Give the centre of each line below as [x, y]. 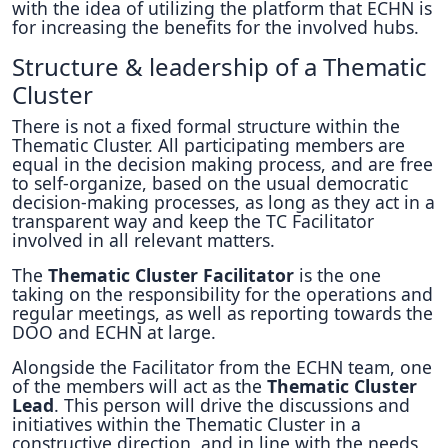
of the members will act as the [139, 386]
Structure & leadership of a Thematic [219, 66]
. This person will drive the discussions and [232, 405]
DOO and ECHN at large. [114, 332]
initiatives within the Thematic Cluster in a [186, 424]
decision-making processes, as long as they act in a [223, 202]
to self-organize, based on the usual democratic [210, 183]
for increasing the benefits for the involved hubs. [215, 27]
